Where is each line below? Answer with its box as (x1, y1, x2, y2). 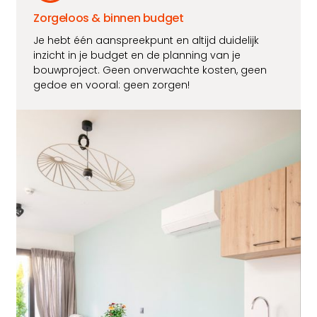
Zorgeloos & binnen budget (33, 10, 184, 27)
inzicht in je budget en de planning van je (33, 48, 241, 63)
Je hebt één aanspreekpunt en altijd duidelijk (33, 33, 260, 48)
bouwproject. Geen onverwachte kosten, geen (33, 63, 267, 78)
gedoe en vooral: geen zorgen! (33, 78, 193, 93)
